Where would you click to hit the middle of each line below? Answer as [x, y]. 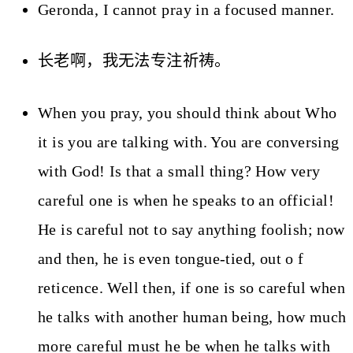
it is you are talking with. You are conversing [189, 141]
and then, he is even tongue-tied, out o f [171, 258]
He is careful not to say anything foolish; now [191, 229]
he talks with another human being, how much [192, 316]
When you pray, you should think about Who [188, 112]
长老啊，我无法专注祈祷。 [134, 61]
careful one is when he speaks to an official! [186, 200]
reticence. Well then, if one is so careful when [192, 287]
